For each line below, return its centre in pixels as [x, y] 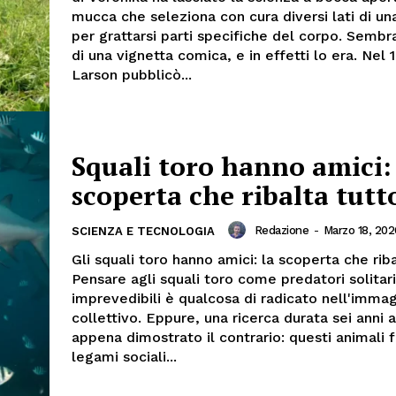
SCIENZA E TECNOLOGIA [143, 232]
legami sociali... [124, 357]
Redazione [281, 230]
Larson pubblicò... [132, 74]
